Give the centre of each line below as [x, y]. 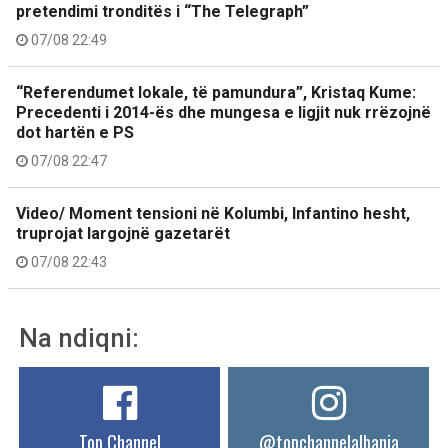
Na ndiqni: [79, 338]
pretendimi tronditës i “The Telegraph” [162, 11]
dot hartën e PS [75, 132]
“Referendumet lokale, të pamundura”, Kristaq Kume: [216, 92]
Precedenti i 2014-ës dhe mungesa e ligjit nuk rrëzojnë [223, 112]
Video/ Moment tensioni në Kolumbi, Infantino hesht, [213, 213]
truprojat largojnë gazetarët [123, 233]
